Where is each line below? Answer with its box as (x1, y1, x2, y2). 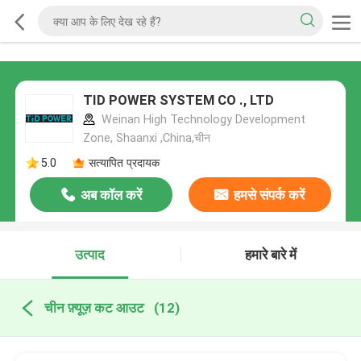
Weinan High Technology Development (98, 113, 305, 127)
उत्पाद (75, 247, 106, 263)
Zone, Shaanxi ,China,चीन (82, 131, 210, 145)
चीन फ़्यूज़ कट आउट (44, 299, 144, 316)
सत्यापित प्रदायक (88, 156, 160, 169)
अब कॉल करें (80, 187, 142, 204)
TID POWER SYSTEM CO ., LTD (82, 92, 274, 109)
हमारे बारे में (245, 247, 297, 263)
